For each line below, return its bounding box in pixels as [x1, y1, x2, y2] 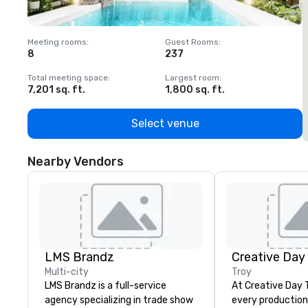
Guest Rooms [165, 37, 219, 47]
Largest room [165, 73, 219, 82]
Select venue [131, 117, 199, 130]
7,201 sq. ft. [27, 84, 85, 96]
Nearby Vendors [27, 154, 124, 169]
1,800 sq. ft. [165, 84, 225, 96]
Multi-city [45, 266, 89, 278]
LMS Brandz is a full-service [45, 280, 166, 291]
